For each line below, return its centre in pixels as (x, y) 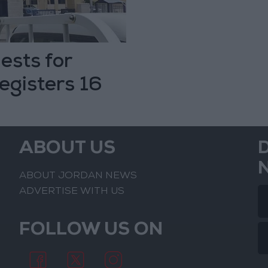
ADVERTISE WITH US (72, 191)
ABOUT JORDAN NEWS (78, 176)
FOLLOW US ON (91, 231)
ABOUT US (68, 150)
